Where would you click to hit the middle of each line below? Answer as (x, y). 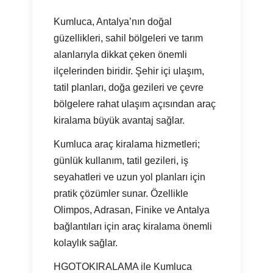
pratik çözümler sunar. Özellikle (121, 194)
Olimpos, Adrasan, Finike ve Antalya (132, 210)
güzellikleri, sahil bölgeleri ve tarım (129, 38)
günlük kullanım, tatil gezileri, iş (121, 161)
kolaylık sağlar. (86, 243)
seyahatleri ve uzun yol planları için (130, 177)
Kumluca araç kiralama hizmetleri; (127, 144)
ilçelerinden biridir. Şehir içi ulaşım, (129, 71)
